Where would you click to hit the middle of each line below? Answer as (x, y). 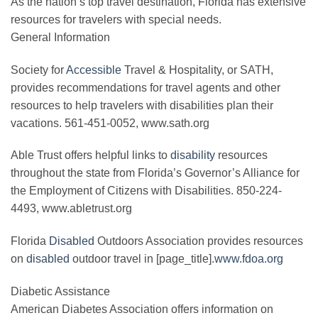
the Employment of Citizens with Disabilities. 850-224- (146, 191)
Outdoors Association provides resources (199, 241)
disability (193, 155)
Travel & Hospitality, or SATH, (197, 70)
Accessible (94, 70)
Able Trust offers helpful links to (91, 155)
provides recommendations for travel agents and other (146, 87)
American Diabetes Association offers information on (142, 309)
